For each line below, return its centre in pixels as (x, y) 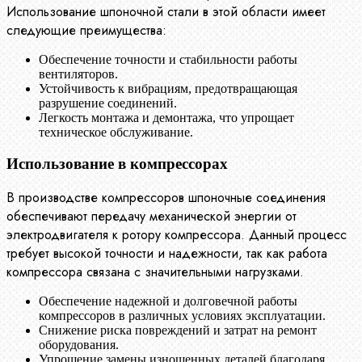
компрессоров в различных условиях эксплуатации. (182, 315)
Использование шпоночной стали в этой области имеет (166, 12)
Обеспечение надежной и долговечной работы (168, 301)
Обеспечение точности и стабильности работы (168, 60)
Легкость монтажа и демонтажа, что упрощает (166, 118)
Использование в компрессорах (117, 163)
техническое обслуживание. (116, 133)
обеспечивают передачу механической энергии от (152, 216)
